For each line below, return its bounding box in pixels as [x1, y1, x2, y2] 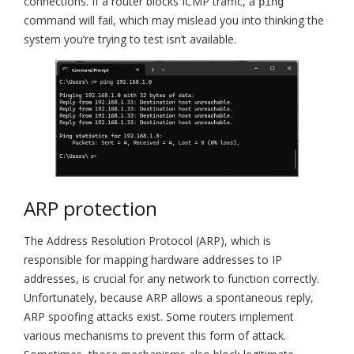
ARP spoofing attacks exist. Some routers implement [24, 309, 294, 325]
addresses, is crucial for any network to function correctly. [24, 271, 319, 287]
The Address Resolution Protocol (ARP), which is [24, 233, 271, 249]
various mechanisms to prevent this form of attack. [24, 328, 286, 344]
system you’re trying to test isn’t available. [24, 31, 236, 47]
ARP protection [24, 195, 157, 222]
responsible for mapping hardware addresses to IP [24, 252, 282, 268]
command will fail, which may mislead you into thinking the [24, 12, 324, 28]
